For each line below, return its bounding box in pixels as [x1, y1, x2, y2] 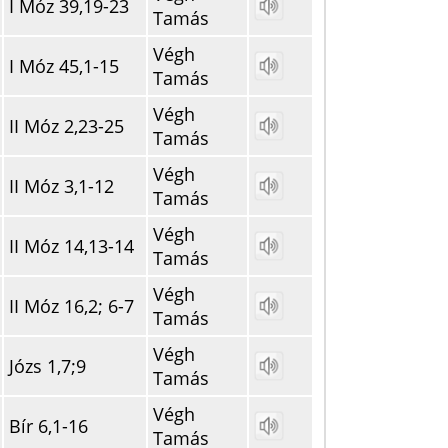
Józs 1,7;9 [9, 354, 86, 378]
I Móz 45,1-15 [9, 54, 119, 78]
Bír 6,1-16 [9, 414, 88, 438]
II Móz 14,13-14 [9, 234, 134, 258]
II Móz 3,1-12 [9, 174, 114, 198]
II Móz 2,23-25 [9, 114, 124, 138]
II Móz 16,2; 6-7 [9, 294, 134, 318]
